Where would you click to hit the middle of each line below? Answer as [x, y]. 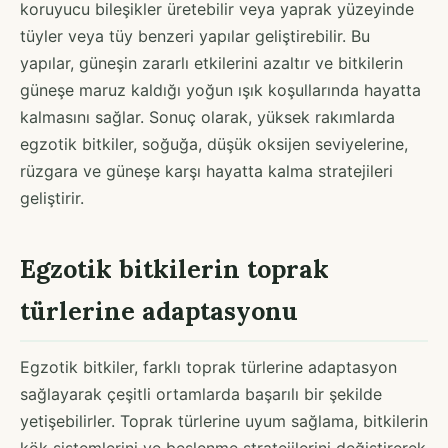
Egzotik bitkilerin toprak [174, 268]
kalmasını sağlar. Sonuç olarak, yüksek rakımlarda [207, 116]
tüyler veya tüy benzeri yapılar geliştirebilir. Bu [195, 35]
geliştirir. [52, 197]
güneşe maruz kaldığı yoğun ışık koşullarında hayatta [220, 89]
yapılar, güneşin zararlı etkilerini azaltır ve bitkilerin [211, 62]
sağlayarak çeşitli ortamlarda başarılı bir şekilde [201, 393]
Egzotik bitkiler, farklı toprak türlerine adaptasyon [208, 366]
